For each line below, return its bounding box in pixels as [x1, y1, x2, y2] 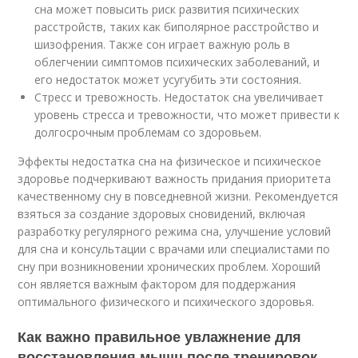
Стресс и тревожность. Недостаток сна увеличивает [34, 89, 324, 105]
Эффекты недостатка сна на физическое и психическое [18, 153, 322, 169]
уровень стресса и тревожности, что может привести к [34, 106, 340, 122]
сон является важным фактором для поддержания [18, 276, 296, 292]
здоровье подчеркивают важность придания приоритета [18, 170, 332, 186]
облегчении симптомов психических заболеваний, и [34, 54, 320, 70]
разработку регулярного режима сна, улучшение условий [18, 223, 332, 239]
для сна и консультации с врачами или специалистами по [18, 241, 331, 257]
